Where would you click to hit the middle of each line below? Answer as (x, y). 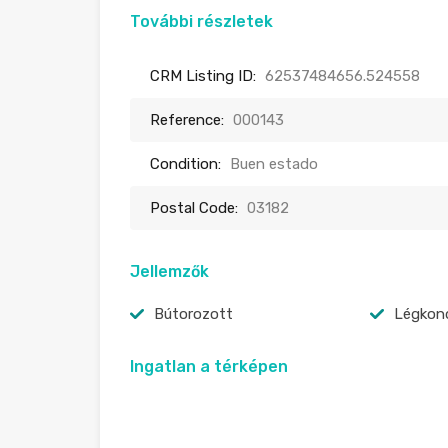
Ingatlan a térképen (209, 366)
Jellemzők (169, 271)
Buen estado (274, 164)
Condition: (185, 164)
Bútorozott (193, 314)
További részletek (201, 21)
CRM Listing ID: (203, 76)
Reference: (187, 120)
